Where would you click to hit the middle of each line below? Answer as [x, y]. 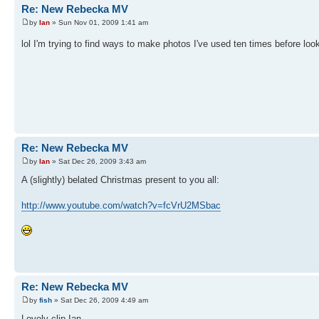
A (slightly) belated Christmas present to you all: [120, 180]
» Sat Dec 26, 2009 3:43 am [98, 162]
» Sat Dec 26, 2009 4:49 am [100, 300]
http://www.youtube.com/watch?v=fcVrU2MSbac [121, 206]
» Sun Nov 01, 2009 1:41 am [99, 23]
